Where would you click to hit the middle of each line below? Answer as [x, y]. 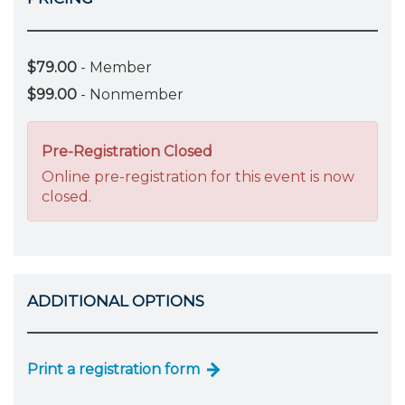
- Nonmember [130, 94]
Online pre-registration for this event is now [198, 176]
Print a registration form [113, 369]
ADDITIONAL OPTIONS [116, 301]
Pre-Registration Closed [127, 151]
